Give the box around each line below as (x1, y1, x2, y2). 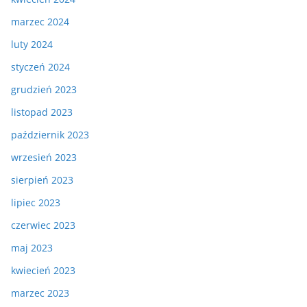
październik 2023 (11, 128, 89, 141)
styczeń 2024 (11, 60, 70, 73)
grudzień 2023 (11, 83, 77, 96)
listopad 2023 (11, 106, 73, 119)
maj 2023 (11, 241, 53, 254)
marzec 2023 (11, 286, 69, 299)
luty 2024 (11, 38, 53, 51)
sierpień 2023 (11, 173, 73, 186)
